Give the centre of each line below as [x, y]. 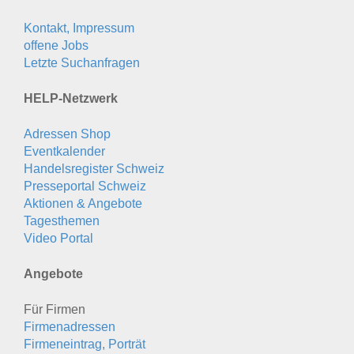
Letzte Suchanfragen [82, 62]
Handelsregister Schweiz [94, 168]
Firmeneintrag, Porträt [85, 344]
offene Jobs [56, 45]
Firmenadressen [70, 326]
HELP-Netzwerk [71, 98]
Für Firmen [55, 309]
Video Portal [58, 238]
